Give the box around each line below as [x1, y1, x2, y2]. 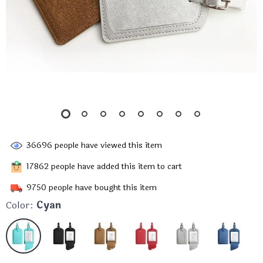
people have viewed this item [52, 139, 162, 151]
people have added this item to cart [49, 160, 182, 173]
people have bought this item [46, 181, 157, 194]
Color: [6, 198, 33, 213]
